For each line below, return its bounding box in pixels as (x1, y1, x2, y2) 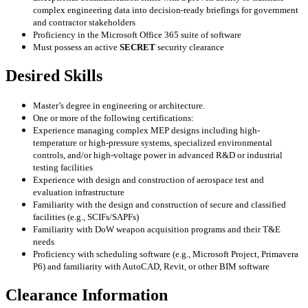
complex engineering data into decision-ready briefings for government (33, 5, 298, 16)
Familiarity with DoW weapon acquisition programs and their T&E (33, 224, 280, 235)
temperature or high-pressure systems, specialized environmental (33, 137, 272, 148)
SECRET (120, 42, 155, 53)
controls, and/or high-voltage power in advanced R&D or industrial (33, 150, 283, 161)
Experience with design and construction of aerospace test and (33, 175, 264, 186)
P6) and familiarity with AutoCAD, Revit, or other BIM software (33, 261, 269, 272)
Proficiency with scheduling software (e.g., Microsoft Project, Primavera (33, 249, 298, 260)
